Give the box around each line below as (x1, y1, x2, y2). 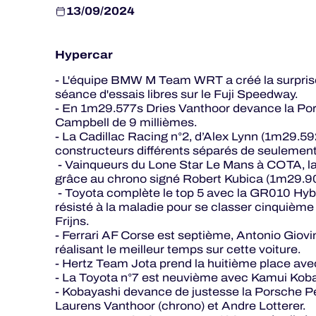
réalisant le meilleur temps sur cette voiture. (55, 241, 300, 257)
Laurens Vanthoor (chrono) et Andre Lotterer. (55, 298, 305, 314)
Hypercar (55, 46, 113, 63)
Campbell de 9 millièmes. (55, 114, 197, 130)
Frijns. (55, 213, 89, 229)
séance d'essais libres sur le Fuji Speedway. (55, 86, 298, 102)
